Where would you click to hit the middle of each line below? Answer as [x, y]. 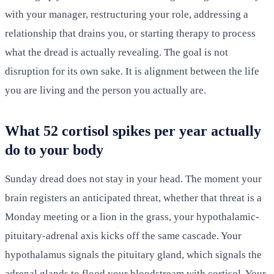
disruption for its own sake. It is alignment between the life [132, 72]
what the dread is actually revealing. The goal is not [117, 53]
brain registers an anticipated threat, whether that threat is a [133, 198]
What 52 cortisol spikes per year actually [133, 131]
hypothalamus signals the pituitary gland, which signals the [133, 255]
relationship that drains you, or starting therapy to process [130, 34]
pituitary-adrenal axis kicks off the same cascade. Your [123, 236]
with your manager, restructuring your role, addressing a [127, 15]
